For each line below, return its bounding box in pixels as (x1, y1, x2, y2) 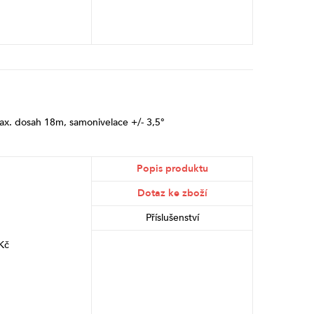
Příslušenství (145, 210, 199, 224)
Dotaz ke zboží (137, 186, 207, 200)
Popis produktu (136, 161, 208, 175)
